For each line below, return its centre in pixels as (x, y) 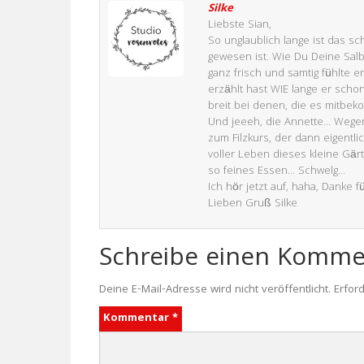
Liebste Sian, (240, 25)
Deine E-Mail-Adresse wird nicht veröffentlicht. (215, 290)
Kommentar (138, 318)
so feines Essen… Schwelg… (277, 171)
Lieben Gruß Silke (253, 204)
